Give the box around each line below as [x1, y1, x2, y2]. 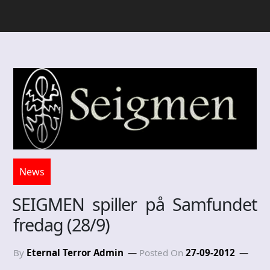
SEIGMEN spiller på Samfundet [12, 192, 257, 216]
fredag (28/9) [13, 212, 110, 236]
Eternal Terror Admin [27, 246, 124, 259]
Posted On [139, 246, 186, 259]
